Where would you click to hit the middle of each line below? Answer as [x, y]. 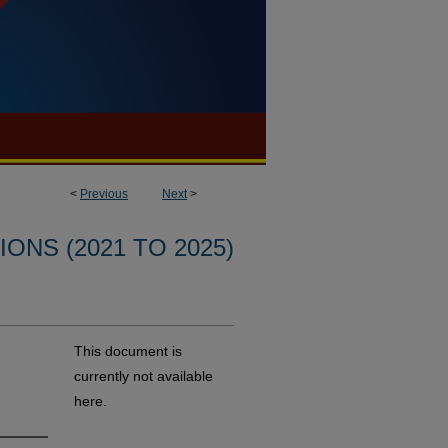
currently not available [143, 376]
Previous [104, 194]
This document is [128, 351]
